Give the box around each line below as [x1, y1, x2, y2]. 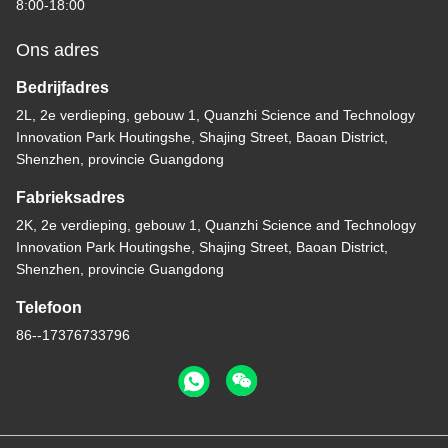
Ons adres [16, 40, 99, 61]
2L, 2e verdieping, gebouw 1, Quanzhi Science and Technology [16, 107, 415, 124]
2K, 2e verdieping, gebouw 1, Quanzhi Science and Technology [16, 217, 416, 234]
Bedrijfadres [16, 79, 109, 97]
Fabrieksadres [16, 189, 125, 207]
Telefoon [16, 299, 82, 317]
